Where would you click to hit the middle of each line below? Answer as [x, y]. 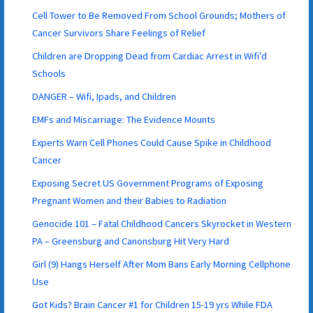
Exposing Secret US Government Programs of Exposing [148, 183]
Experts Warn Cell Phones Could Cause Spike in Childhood [152, 142]
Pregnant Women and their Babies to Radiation [130, 200]
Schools [49, 73]
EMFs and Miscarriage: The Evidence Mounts [124, 119]
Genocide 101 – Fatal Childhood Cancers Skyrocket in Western [162, 223]
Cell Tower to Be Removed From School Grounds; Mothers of [159, 15]
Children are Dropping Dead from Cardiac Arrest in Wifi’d [150, 56]
